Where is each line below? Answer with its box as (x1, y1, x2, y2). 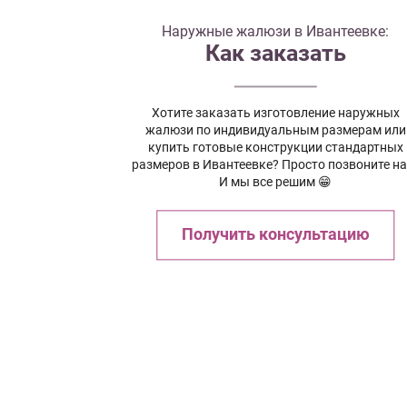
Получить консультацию (181, 225, 370, 244)
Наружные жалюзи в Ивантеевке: (162, 23, 390, 41)
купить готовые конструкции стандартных (147, 140, 403, 155)
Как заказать (204, 40, 346, 67)
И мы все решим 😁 (219, 174, 333, 190)
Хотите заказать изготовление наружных (151, 105, 400, 121)
